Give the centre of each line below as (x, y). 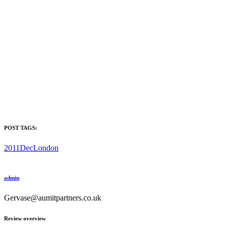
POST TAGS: (21, 127)
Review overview (25, 218)
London (46, 148)
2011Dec (19, 148)
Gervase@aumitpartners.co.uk (53, 197)
